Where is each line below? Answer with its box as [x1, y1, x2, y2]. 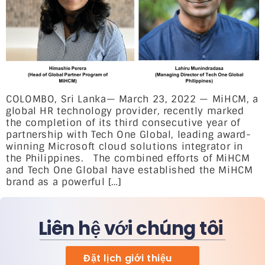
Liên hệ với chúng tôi [38, 215, 227, 241]
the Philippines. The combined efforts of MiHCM [6, 152, 250, 165]
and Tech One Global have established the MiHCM [6, 164, 253, 177]
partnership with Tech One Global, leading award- [6, 128, 251, 141]
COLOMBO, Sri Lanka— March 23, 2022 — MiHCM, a [6, 93, 258, 106]
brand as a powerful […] [6, 176, 122, 189]
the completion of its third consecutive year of [6, 117, 241, 130]
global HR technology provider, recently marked [6, 105, 244, 118]
